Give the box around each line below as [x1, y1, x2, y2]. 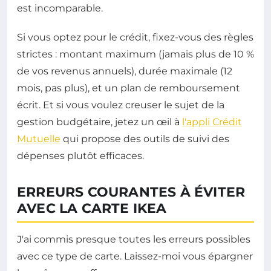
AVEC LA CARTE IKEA [17, 200, 167, 217]
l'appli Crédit [182, 116, 242, 128]
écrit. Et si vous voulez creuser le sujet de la [17, 99, 224, 111]
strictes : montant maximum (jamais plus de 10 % [17, 48, 254, 60]
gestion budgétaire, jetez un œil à [17, 116, 182, 128]
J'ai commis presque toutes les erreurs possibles [17, 233, 250, 246]
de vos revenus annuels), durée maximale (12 [17, 65, 232, 77]
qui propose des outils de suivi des [60, 133, 229, 145]
